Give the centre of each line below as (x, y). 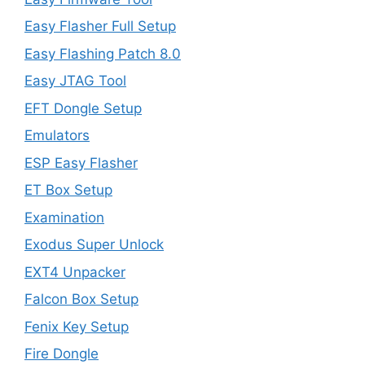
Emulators (57, 135)
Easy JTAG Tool (75, 81)
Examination (64, 217)
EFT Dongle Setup (83, 108)
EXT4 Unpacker (75, 272)
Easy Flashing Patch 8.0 (103, 53)
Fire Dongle (62, 354)
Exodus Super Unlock (94, 244)
